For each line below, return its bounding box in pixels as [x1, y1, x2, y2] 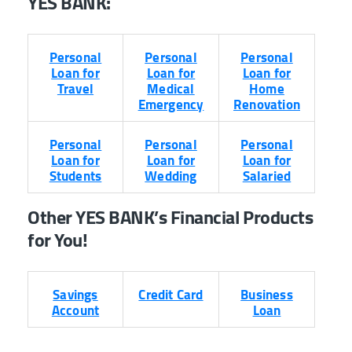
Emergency [137, 92, 204, 118]
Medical [147, 76, 195, 102]
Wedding [145, 163, 197, 189]
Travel [57, 76, 94, 102]
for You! [27, 222, 88, 258]
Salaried [242, 163, 291, 189]
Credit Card [138, 282, 203, 308]
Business [240, 282, 293, 308]
